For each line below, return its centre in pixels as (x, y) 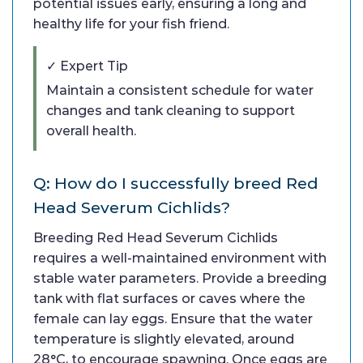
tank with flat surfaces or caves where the (169, 299)
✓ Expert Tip (87, 66)
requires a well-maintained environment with (180, 258)
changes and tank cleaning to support (171, 111)
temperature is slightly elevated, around (164, 340)
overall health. (91, 131)
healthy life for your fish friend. (131, 24)
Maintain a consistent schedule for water (180, 91)
